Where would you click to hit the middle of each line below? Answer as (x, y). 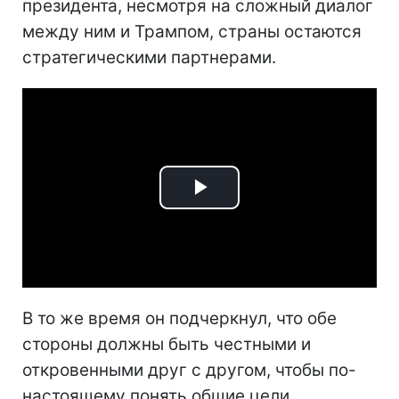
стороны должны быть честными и (167, 344)
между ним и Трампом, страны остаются (192, 31)
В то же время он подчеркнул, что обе (179, 318)
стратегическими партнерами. (149, 57)
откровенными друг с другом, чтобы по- (189, 370)
